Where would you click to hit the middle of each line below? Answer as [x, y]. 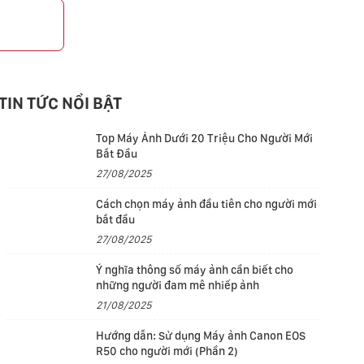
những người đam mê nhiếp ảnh [178, 285]
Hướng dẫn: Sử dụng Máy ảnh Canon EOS [201, 336]
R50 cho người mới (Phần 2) [167, 351]
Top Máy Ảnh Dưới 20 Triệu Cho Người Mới [205, 138]
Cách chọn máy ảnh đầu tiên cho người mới [207, 204]
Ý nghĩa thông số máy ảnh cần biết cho [195, 270]
